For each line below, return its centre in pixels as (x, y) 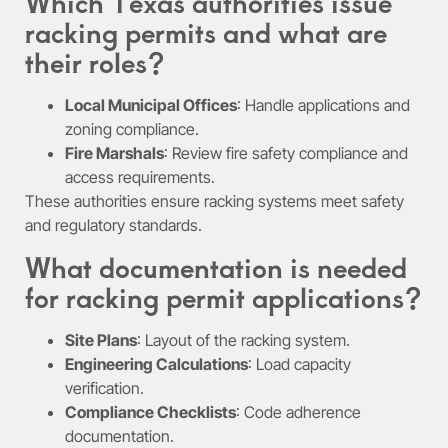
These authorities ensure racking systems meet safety (214, 201)
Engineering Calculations (156, 363)
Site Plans (101, 339)
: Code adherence (298, 411)
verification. (104, 387)
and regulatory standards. (113, 225)
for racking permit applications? (223, 296)
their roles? (94, 62)
